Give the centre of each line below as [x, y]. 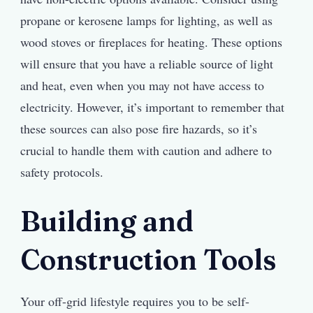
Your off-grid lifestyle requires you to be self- [135, 301]
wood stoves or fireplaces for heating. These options [151, 42]
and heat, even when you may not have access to [142, 85]
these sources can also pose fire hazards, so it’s [139, 128]
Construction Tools [148, 259]
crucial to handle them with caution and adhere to [146, 150]
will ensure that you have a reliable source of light [147, 63]
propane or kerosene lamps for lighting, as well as [146, 20]
